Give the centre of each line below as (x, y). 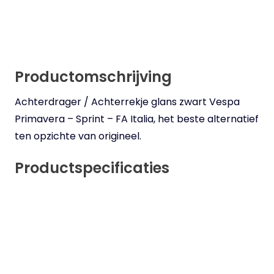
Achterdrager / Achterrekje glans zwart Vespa (127, 102)
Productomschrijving (93, 77)
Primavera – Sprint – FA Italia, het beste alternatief (137, 119)
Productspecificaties (92, 168)
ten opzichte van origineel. (78, 136)
